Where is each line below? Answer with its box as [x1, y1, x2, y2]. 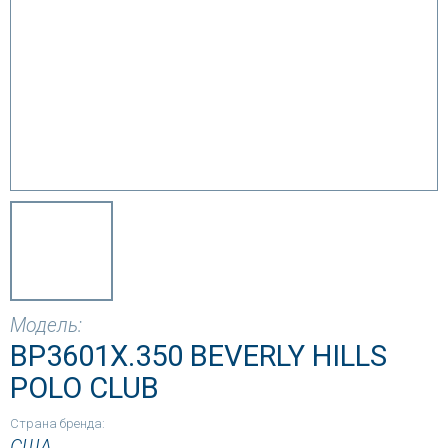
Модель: [10, 314, 82, 337]
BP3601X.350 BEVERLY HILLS [10, 339, 387, 373]
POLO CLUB [10, 371, 159, 405]
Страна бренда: [10, 416, 105, 431]
